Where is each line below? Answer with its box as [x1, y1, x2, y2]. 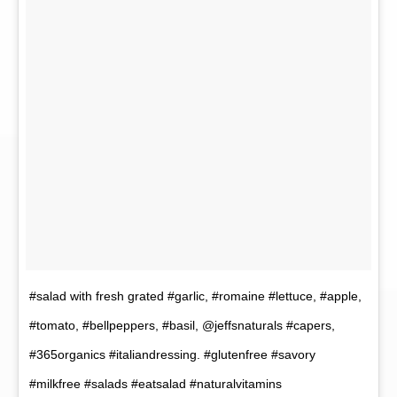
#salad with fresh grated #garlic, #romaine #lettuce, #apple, [29, 289, 362, 304]
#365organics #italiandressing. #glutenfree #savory [29, 347, 315, 362]
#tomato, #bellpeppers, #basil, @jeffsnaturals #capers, [29, 318, 335, 333]
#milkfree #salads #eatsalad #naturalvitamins [29, 377, 282, 392]
